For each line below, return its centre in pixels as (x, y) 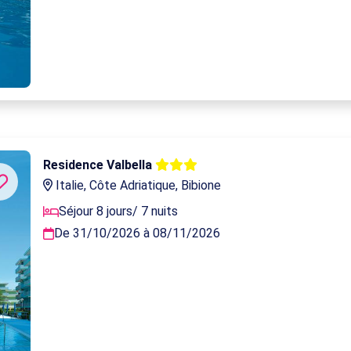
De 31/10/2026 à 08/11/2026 (138, 233)
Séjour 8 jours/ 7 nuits (119, 211)
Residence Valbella (100, 165)
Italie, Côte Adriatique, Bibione (137, 185)
